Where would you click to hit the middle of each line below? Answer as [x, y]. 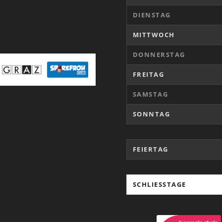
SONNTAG [151, 114]
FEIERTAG [150, 149]
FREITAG [148, 74]
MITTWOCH [154, 34]
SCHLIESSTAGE [157, 184]
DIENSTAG [152, 15]
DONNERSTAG [159, 54]
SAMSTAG [150, 94]
